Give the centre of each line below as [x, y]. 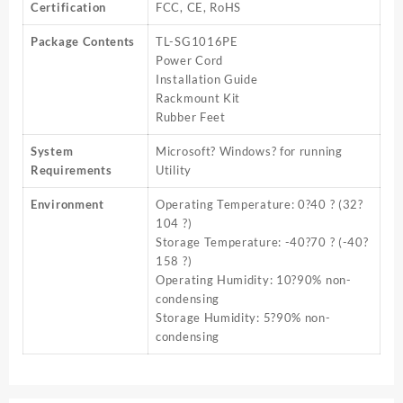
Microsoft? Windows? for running [249, 151]
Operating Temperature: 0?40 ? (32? [260, 204]
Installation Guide [207, 79]
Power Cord [189, 60]
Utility [174, 170]
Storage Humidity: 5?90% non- [243, 317]
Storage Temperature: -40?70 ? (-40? [262, 242]
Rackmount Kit [198, 98]
